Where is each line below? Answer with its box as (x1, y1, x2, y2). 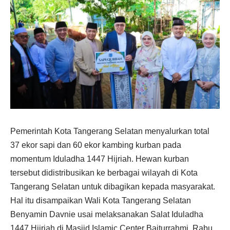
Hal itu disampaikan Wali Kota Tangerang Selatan (10, 196, 191, 205)
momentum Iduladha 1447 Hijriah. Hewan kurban (10, 154, 189, 163)
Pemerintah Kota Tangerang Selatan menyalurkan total (10, 126, 209, 136)
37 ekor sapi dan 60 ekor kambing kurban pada (10, 140, 181, 149)
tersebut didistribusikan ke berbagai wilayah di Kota (10, 168, 198, 177)
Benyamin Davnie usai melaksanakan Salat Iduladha (10, 209, 203, 219)
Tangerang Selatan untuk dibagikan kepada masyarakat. (10, 182, 215, 191)
